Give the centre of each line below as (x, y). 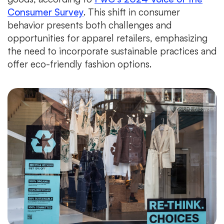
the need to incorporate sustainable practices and (112, 51)
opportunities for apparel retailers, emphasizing (107, 38)
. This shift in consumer (132, 12)
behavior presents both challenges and (89, 25)
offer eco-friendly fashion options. (79, 64)
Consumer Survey (45, 12)
